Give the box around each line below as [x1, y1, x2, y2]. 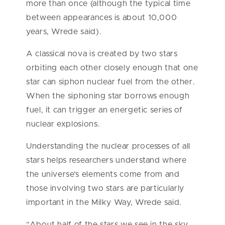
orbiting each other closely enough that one [26, 63, 198, 72]
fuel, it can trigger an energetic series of [26, 105, 183, 114]
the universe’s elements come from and [26, 170, 180, 178]
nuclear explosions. [26, 120, 100, 128]
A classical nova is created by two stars [26, 49, 178, 58]
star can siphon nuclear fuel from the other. [26, 77, 195, 86]
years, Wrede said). [26, 27, 104, 36]
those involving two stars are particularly [26, 184, 184, 192]
